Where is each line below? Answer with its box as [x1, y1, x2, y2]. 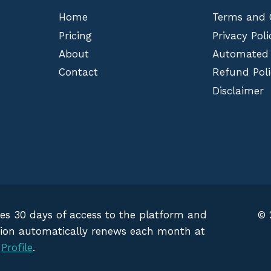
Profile [1, 241, 33, 253]
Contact [58, 66, 98, 79]
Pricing [58, 30, 92, 42]
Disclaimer [212, 85, 264, 97]
